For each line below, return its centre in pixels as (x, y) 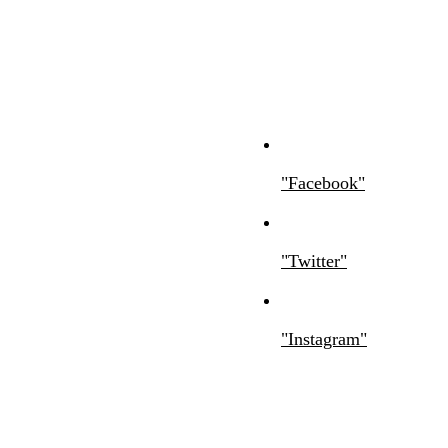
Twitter (314, 261)
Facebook (323, 183)
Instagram (324, 339)
